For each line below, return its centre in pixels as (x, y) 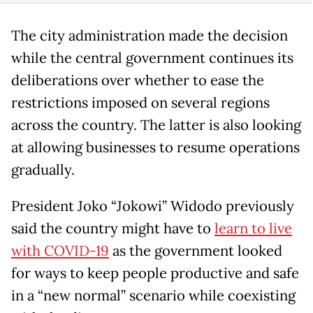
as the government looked (196, 250)
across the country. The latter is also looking (156, 125)
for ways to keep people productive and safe (155, 273)
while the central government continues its (152, 58)
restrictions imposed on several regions (140, 102)
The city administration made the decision (150, 35)
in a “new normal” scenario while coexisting (153, 295)
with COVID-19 (60, 250)
